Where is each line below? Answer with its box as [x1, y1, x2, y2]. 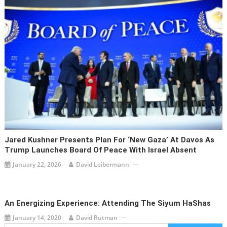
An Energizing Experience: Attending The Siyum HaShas [5, 198, 211, 208]
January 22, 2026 [13, 160, 62, 169]
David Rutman [76, 213, 118, 222]
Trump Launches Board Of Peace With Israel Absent [5, 145, 197, 155]
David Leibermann [76, 160, 130, 169]
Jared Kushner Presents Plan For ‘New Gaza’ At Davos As [5, 135, 215, 144]
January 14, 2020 [13, 213, 62, 222]
